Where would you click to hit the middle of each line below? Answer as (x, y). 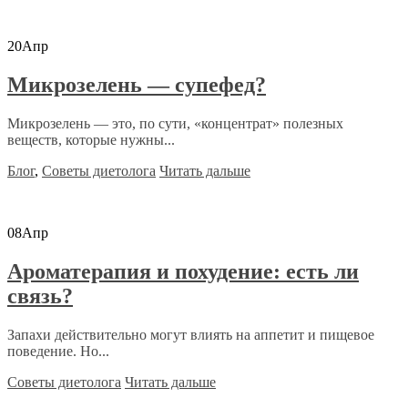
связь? (40, 296)
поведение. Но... (58, 351)
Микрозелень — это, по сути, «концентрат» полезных (175, 124)
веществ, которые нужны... (91, 140)
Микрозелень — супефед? (137, 85)
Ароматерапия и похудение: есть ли (183, 271)
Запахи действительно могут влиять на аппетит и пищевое (191, 334)
